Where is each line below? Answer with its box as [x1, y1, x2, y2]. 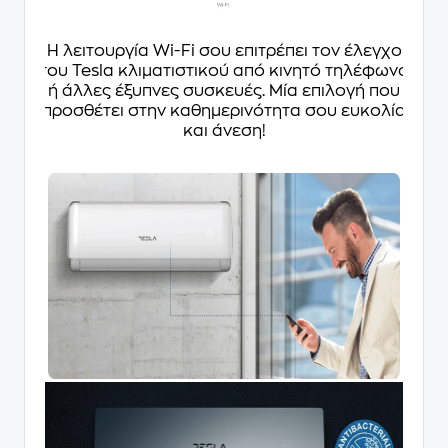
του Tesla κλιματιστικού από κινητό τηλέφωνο [39, 62, 409, 79]
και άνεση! [182, 122, 266, 139]
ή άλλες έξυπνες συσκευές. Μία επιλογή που [48, 82, 400, 99]
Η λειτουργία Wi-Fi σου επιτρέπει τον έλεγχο [46, 42, 402, 59]
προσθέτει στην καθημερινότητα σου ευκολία [42, 102, 406, 119]
